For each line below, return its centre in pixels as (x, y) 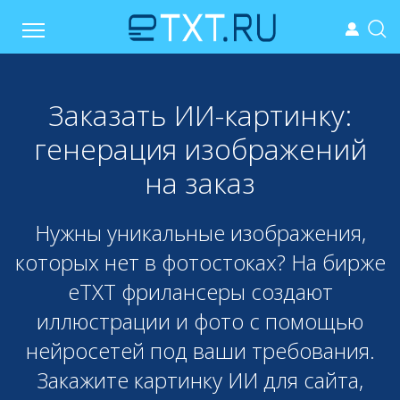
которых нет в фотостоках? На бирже (200, 262)
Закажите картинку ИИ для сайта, (200, 380)
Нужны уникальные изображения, (200, 233)
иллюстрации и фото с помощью (200, 321)
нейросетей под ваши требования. (200, 350)
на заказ (200, 183)
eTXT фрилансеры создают (200, 292)
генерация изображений (200, 149)
